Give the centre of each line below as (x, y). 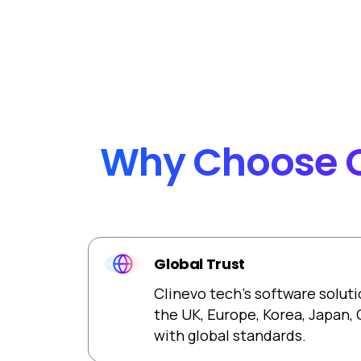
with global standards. (232, 336)
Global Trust (201, 264)
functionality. (110, 35)
